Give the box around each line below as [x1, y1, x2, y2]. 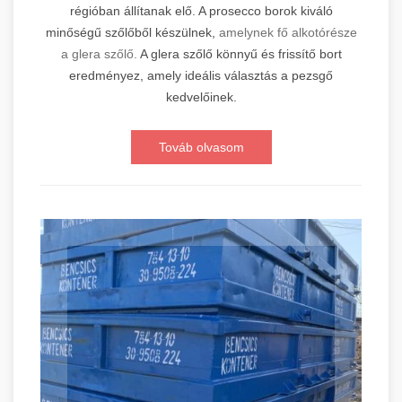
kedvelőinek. [165, 89, 237, 104]
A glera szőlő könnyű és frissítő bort [136, 46, 342, 61]
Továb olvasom [158, 139, 244, 154]
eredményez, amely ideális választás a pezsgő [69, 67, 333, 83]
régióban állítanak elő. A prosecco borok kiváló [69, 3, 333, 18]
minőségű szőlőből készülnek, [45, 24, 219, 39]
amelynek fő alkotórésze [218, 24, 357, 39]
